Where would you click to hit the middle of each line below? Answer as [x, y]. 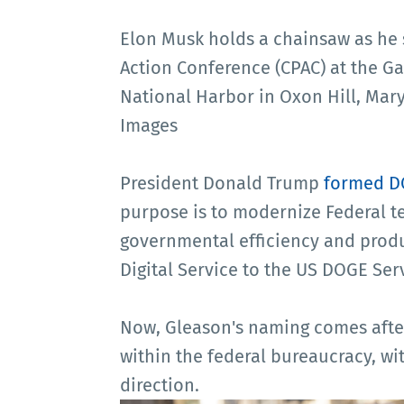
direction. [160, 385]
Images [149, 125]
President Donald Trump [222, 183]
